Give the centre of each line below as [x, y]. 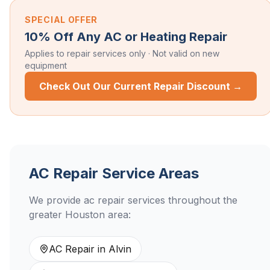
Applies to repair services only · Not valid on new [122, 53]
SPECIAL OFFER [61, 20]
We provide [56, 200]
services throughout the [181, 200]
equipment [46, 65]
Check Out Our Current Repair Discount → [141, 86]
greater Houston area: [80, 215]
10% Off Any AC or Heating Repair [126, 37]
